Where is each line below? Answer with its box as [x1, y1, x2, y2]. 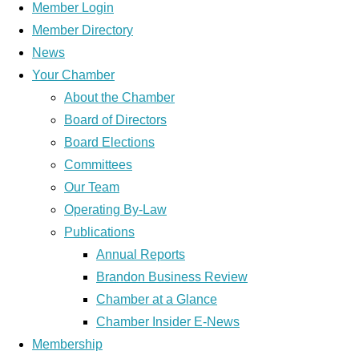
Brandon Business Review [96, 270, 248, 284]
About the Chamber [64, 91, 175, 104]
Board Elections [64, 135, 155, 149]
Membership [32, 337, 103, 351]
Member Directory [32, 23, 133, 37]
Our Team [64, 180, 119, 194]
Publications [64, 225, 135, 239]
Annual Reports [96, 248, 185, 261]
